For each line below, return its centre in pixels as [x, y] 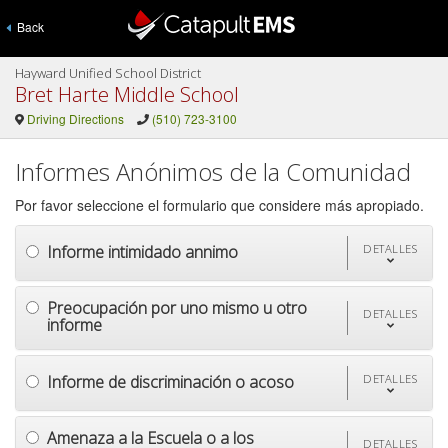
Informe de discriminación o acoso [170, 381]
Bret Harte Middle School [127, 94]
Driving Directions [75, 118]
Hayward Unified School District [108, 73]
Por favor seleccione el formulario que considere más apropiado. [219, 205]
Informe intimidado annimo [142, 251]
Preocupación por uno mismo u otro [177, 308]
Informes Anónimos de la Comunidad [213, 171]
